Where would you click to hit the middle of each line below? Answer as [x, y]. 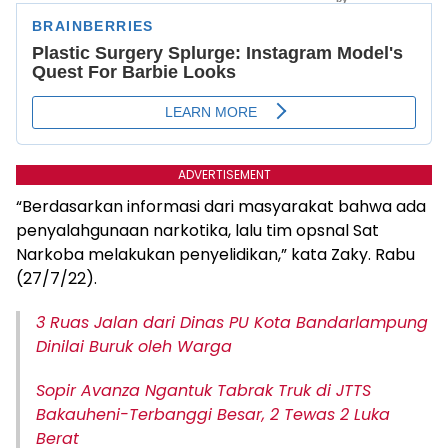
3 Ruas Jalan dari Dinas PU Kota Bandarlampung [232, 322]
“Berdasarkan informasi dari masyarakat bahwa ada [221, 206]
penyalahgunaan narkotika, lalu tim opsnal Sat [197, 230]
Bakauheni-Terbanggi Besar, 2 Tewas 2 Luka [213, 414]
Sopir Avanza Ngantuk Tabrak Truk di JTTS [203, 390]
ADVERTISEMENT [224, 174]
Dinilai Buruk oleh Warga [134, 346]
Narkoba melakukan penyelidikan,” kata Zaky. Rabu [215, 254]
